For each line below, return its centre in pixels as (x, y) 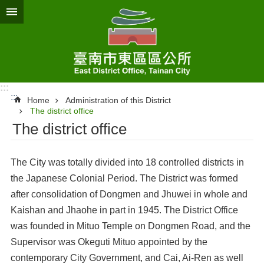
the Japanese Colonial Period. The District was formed (124, 178)
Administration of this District (118, 100)
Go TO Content (37, 11)
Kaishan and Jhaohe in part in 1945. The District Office (124, 210)
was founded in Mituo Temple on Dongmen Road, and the (131, 226)
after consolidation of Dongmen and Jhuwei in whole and (129, 194)
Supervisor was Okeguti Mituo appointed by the (109, 242)
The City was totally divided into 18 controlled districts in (127, 162)
